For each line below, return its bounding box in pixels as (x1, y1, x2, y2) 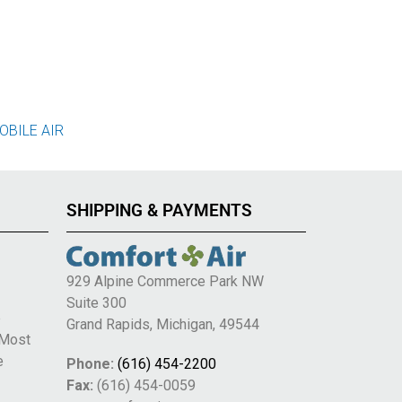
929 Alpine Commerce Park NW (66, 273, 264, 291)
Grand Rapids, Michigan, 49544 (66, 316, 259, 334)
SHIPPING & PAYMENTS (66, 200, 252, 222)
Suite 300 (66, 294, 127, 312)
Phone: (66, 355, 114, 373)
